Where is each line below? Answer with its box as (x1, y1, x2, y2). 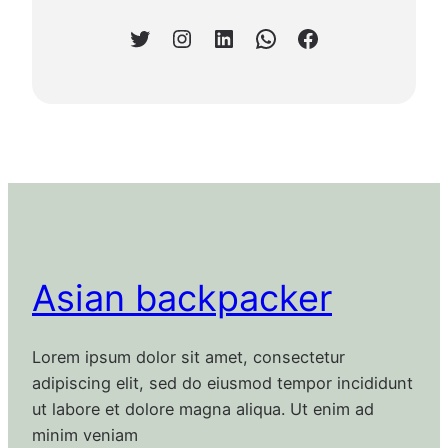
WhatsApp (253, 22, 268, 52)
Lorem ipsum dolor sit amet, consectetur (32, 347, 345, 368)
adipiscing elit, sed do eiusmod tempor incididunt (32, 373, 413, 394)
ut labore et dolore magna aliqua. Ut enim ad (32, 399, 374, 420)
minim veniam (32, 425, 138, 446)
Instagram (169, 22, 190, 52)
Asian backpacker (32, 276, 332, 321)
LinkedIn (211, 22, 225, 52)
